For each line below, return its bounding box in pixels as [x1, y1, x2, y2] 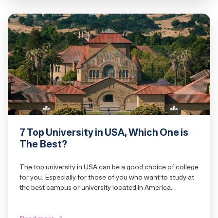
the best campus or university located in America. [19, 182, 172, 193]
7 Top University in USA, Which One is [19, 125, 188, 140]
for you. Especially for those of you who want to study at [19, 172, 194, 182]
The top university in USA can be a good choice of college [19, 162, 199, 172]
